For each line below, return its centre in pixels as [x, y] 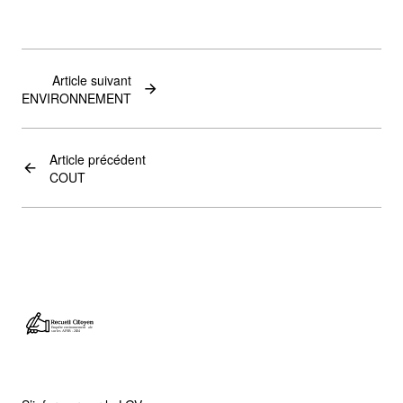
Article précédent [98, 159]
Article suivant [92, 80]
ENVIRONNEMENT [76, 98]
